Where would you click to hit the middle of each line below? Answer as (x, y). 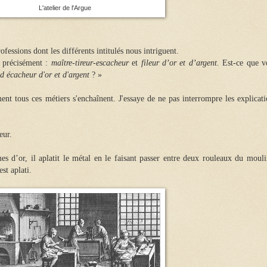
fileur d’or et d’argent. (180, 63)
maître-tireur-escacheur (90, 63)
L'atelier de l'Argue (65, 7)
